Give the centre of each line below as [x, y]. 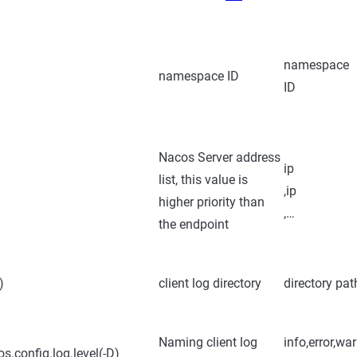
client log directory [210, 283]
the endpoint [194, 224]
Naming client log [208, 342]
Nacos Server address [220, 157]
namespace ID [199, 76]
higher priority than [212, 202]
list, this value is [203, 180]
